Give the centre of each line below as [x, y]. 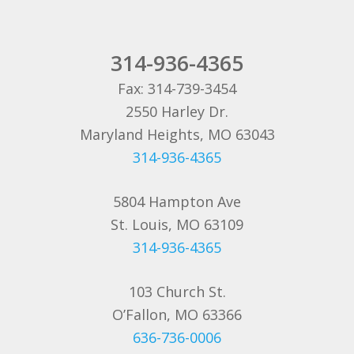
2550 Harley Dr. [177, 111]
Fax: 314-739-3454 [177, 88]
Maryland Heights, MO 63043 [177, 134]
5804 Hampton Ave [177, 201]
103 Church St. [177, 291]
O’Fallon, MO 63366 [177, 314]
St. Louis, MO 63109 [177, 224]
